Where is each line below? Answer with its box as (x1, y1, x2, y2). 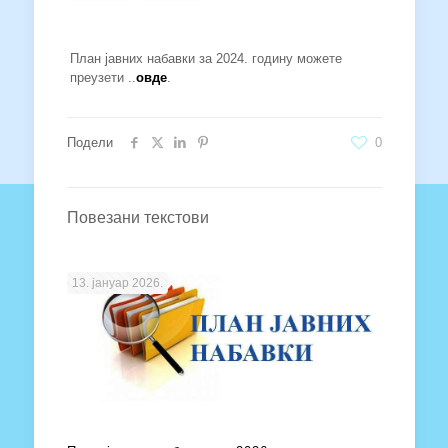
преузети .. (69, 69, 136, 85)
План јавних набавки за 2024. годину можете (69, 50, 342, 66)
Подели (66, 134, 113, 150)
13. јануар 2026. (71, 275, 163, 290)
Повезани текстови (66, 208, 209, 226)
